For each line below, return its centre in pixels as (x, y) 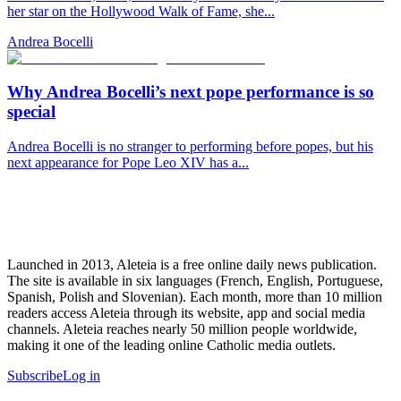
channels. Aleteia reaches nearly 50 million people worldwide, (182, 329)
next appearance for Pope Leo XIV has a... (128, 163)
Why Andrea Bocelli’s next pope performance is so (191, 92)
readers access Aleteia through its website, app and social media (186, 313)
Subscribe (35, 376)
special (31, 112)
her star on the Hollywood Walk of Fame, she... (141, 11)
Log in (81, 376)
